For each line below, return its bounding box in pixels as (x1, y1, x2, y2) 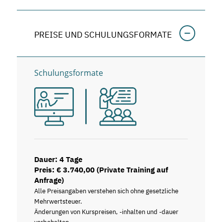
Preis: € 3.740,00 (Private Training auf (34, 165, 168, 175)
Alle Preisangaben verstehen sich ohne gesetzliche (34, 187, 178, 196)
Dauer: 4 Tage (34, 155, 82, 165)
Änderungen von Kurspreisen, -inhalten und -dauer (34, 208, 178, 217)
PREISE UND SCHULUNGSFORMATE (34, 29, 172, 40)
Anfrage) (34, 175, 64, 185)
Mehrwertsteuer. (34, 197, 82, 206)
